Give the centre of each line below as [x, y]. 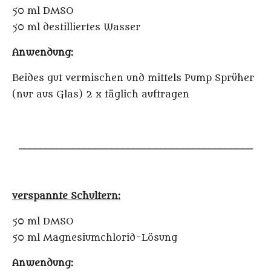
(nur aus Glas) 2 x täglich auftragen [101, 95]
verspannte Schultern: [66, 196]
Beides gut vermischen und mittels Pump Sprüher [133, 78]
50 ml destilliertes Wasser [76, 28]
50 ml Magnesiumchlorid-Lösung [95, 238]
